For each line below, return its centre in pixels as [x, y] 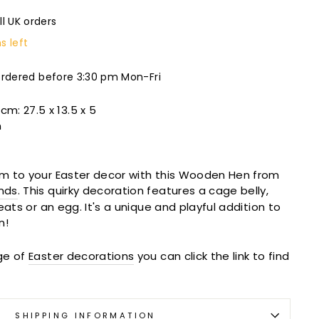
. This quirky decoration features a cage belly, [143, 191]
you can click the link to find [212, 256]
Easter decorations [82, 256]
